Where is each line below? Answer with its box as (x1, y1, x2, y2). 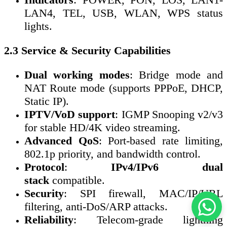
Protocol (24, 161, 64, 174)
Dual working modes (24, 68, 130, 82)
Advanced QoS (24, 134, 99, 147)
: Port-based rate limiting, (98, 134, 223, 147)
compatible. (49, 174, 105, 187)
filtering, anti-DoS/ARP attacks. (24, 200, 168, 213)
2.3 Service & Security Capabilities (4, 44, 171, 57)
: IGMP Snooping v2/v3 (115, 108, 223, 121)
